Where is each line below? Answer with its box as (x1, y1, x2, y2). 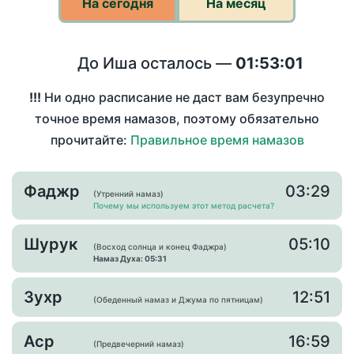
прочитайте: (50, 132, 130, 149)
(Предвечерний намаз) (93, 339, 184, 349)
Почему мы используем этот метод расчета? (93, 201, 274, 211)
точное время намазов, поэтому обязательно (35, 111, 319, 127)
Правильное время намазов (130, 132, 304, 149)
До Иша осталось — (77, 54, 235, 73)
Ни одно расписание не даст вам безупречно (41, 89, 325, 106)
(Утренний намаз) (93, 189, 164, 199)
